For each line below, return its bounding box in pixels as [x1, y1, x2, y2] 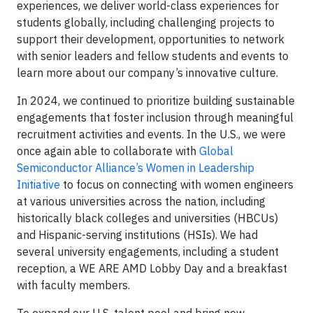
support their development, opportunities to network [17, 31, 284, 46]
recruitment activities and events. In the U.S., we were [17, 126, 286, 141]
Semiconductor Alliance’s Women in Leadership [17, 160, 254, 175]
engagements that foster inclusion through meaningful [17, 110, 293, 124]
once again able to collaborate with [17, 143, 199, 158]
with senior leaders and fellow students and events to [17, 48, 289, 63]
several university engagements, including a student [17, 244, 279, 259]
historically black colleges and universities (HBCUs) [17, 210, 278, 225]
